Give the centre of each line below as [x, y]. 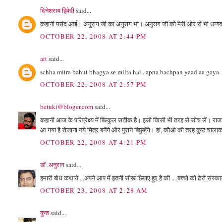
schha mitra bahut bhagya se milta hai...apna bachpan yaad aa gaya [130, 72]
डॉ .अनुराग [53, 165]
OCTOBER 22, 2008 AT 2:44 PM [94, 36]
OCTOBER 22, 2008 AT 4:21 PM [94, 142]
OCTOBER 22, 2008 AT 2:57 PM [94, 84]
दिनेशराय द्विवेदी [57, 11]
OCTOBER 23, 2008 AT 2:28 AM [94, 191]
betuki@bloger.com [67, 107]
